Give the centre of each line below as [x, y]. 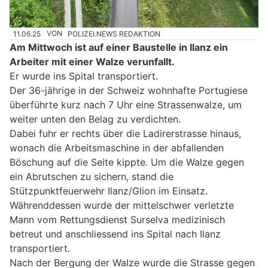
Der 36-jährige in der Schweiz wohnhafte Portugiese [129, 90]
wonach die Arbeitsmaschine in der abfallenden [117, 147]
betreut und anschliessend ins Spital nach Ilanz [115, 234]
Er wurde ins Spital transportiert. [84, 76]
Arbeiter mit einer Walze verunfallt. [92, 61]
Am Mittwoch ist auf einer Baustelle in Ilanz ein [119, 47]
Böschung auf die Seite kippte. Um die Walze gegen [127, 162]
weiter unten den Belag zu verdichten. [95, 119]
